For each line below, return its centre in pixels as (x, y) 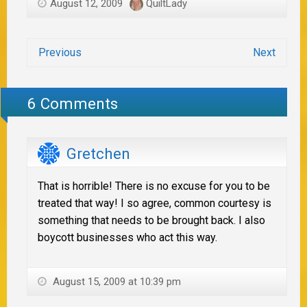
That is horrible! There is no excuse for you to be (154, 186)
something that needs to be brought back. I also (151, 221)
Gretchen (98, 153)
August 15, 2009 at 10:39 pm (115, 282)
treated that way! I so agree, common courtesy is (155, 204)
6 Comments (73, 104)
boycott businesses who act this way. (127, 238)
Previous (60, 52)
